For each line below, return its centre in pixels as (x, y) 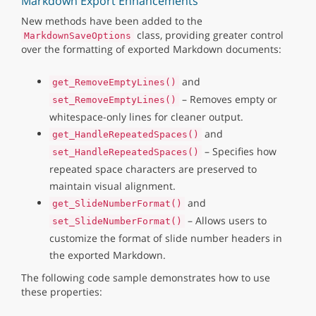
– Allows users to (226, 220)
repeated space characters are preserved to (153, 169)
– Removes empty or (228, 99)
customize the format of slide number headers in (166, 238)
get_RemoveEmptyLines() (114, 82)
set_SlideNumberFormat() (117, 221)
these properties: (62, 292)
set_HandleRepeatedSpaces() (126, 152)
